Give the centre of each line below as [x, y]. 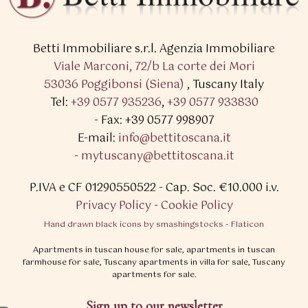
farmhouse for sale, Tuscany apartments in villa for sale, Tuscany [154, 263]
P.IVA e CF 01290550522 [92, 188]
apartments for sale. [154, 275]
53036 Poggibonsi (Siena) [114, 85]
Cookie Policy [197, 206]
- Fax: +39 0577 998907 [154, 121]
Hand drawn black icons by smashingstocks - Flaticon [154, 225]
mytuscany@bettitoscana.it [157, 157]
